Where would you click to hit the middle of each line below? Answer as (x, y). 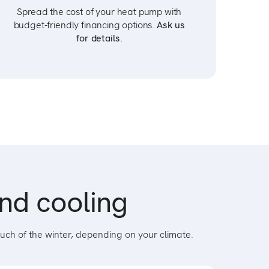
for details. (99, 38)
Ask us (171, 25)
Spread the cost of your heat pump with (99, 12)
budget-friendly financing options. (85, 25)
